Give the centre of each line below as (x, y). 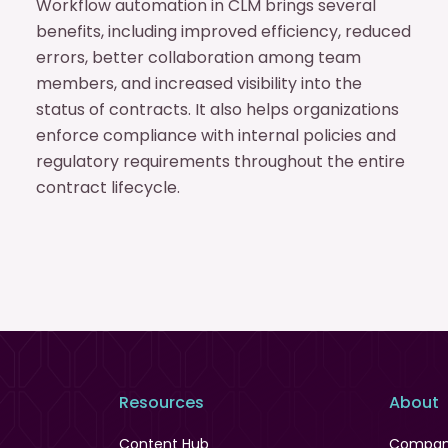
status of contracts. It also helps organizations (217, 109)
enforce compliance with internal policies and (215, 135)
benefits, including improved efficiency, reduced (223, 31)
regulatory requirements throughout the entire (220, 161)
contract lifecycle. (107, 187)
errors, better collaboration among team (198, 57)
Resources (161, 402)
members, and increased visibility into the (198, 83)
